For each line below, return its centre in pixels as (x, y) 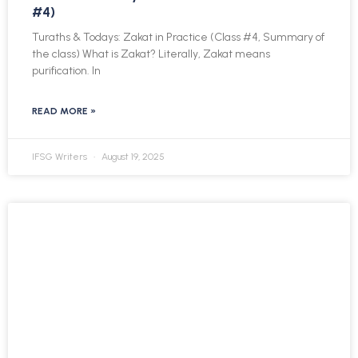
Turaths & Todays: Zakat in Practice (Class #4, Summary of (178, 38)
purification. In (66, 71)
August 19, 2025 (132, 157)
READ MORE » (64, 111)
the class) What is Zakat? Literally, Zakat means (151, 54)
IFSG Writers (61, 157)
